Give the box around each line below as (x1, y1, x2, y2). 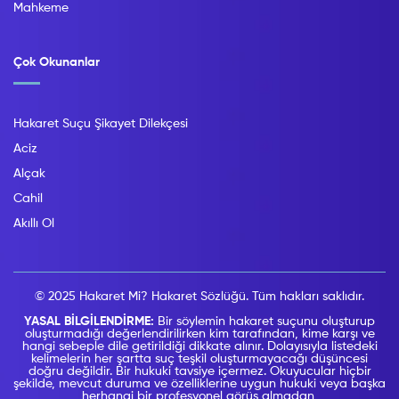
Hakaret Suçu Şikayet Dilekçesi (13, 118, 188, 131)
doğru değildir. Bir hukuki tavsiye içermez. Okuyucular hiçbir (28, 365, 371, 379)
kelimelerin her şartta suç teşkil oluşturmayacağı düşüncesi (31, 353, 368, 366)
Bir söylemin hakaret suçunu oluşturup (158, 315, 375, 329)
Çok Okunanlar (13, 56, 100, 69)
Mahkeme (13, 2, 69, 15)
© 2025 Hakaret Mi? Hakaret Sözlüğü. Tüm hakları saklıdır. (35, 290, 364, 304)
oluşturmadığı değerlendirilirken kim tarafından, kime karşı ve (24, 328, 375, 341)
